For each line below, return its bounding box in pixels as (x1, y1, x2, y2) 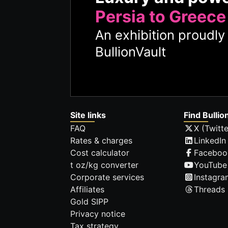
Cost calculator (70, 148, 129, 158)
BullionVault (95, 43, 166, 60)
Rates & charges (70, 135, 132, 146)
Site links (70, 110, 106, 121)
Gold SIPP (70, 196, 108, 207)
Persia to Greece (95, 6, 226, 26)
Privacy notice (70, 209, 125, 219)
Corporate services (70, 172, 144, 183)
